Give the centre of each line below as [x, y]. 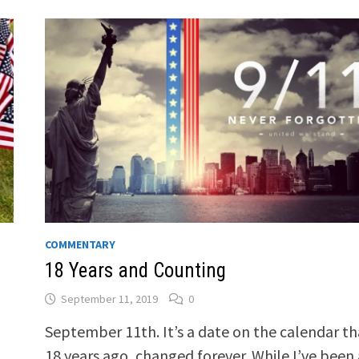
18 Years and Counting [135, 270]
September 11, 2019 [109, 298]
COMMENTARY [80, 244]
